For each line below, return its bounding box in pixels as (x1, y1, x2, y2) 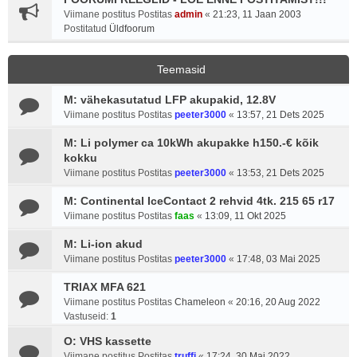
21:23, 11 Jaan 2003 (213, 9, 301, 20)
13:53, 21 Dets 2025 (237, 167, 324, 178)
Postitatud (64, 23, 109, 34)
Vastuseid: (64, 311, 111, 322)
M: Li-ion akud (64, 237, 143, 250)
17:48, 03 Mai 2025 (237, 253, 320, 265)
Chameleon (175, 296, 226, 308)
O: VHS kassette (64, 335, 151, 347)
